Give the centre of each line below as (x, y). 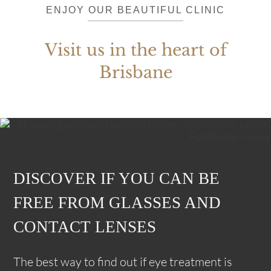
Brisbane (135, 72)
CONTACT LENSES (85, 227)
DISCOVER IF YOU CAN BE (117, 179)
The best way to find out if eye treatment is (123, 262)
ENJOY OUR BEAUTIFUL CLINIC (135, 10)
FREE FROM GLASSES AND (117, 203)
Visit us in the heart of (135, 50)
